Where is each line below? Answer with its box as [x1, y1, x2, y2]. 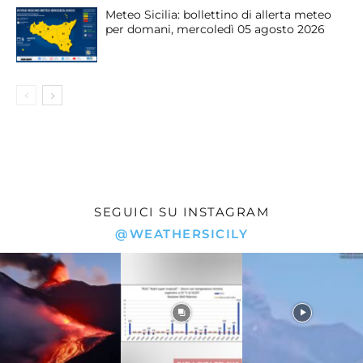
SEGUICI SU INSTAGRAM [94, 203, 269, 220]
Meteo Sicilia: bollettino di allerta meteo [105, 6, 331, 22]
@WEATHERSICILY [115, 225, 248, 241]
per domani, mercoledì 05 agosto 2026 [105, 21, 325, 36]
